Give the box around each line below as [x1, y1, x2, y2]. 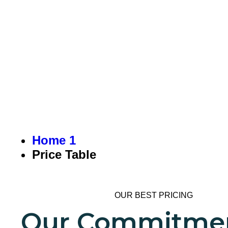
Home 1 [32, 133, 76, 147]
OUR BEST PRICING [115, 191, 193, 199]
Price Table [32, 148, 96, 161]
